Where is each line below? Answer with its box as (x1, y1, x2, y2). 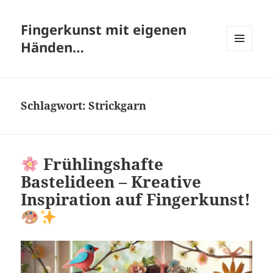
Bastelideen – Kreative (21, 171, 202, 193)
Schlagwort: (21, 98, 89, 113)
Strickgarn (88, 98, 147, 113)
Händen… (21, 38, 85, 57)
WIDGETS (227, 71, 261, 82)
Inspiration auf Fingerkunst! (21, 188, 251, 211)
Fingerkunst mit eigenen (21, 20, 187, 39)
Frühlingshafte (39, 153, 164, 175)
